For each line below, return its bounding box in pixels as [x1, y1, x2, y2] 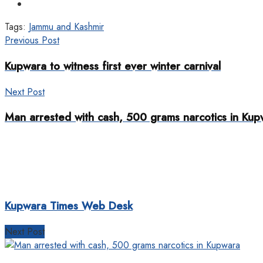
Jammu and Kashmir [29, 20, 104, 34]
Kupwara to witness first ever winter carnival [5, 58, 221, 75]
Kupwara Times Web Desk [5, 197, 133, 214]
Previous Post [5, 33, 59, 48]
